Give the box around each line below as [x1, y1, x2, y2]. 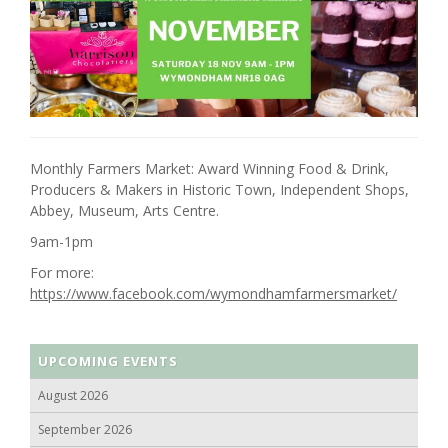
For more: [30, 263, 94, 283]
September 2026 [38, 421, 132, 439]
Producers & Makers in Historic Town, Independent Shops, [30, 180, 409, 200]
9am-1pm [30, 232, 93, 252]
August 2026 [38, 387, 108, 405]
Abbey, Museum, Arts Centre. [30, 201, 219, 221]
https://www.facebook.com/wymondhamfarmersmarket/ [30, 284, 397, 304]
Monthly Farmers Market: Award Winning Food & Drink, [30, 159, 389, 179]
